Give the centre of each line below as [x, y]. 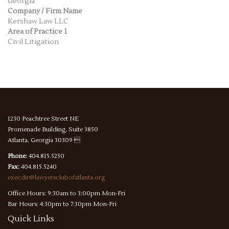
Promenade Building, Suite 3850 [54, 130]
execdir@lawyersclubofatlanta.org [56, 178]
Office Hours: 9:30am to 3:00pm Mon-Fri [66, 194]
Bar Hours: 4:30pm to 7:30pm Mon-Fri [62, 204]
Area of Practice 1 [37, 32]
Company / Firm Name [45, 12]
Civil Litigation [33, 42]
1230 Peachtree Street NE [43, 119]
